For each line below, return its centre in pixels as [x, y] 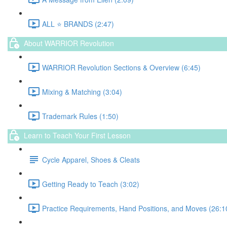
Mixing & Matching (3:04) [82, 91]
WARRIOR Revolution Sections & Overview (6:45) [121, 67]
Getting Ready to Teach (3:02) [91, 184]
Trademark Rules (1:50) [80, 116]
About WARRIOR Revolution [69, 43]
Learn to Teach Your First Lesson [77, 135]
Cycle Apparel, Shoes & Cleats [91, 159]
